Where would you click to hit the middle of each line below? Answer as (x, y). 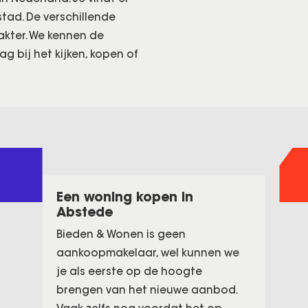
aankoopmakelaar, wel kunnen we (148, 253)
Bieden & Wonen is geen (121, 234)
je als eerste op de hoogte (130, 271)
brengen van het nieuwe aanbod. (147, 290)
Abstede (85, 212)
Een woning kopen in (125, 197)
